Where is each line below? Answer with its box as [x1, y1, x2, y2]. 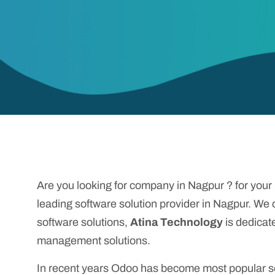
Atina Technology [130, 216, 223, 229]
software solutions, [37, 216, 131, 229]
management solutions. [37, 234, 153, 247]
